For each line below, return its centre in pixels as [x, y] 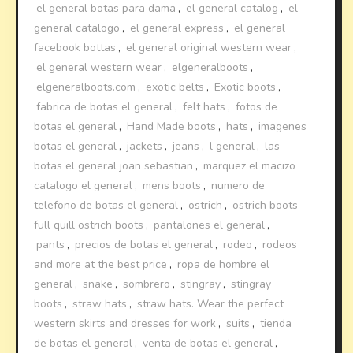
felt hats [204, 107]
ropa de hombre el [224, 265]
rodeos [280, 245]
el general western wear [99, 68]
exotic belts [175, 87]
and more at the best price [101, 265]
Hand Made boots [172, 127]
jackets [145, 147]
